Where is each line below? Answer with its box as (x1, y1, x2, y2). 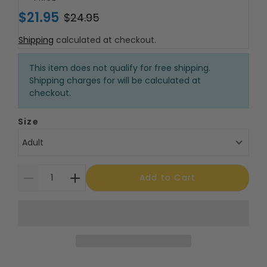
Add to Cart (139, 171, 196, 184)
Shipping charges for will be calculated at (29, 74, 201, 87)
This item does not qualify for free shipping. (29, 62, 210, 74)
